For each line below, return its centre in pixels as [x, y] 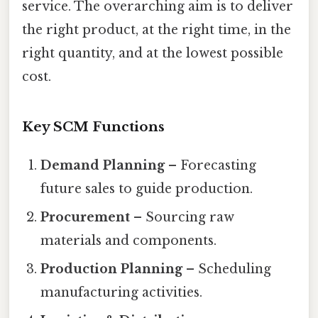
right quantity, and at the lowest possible [153, 54]
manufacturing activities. [122, 292]
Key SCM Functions [93, 126]
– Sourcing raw [182, 217]
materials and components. [129, 240]
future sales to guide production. [147, 188]
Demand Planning [103, 165]
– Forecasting [211, 165]
